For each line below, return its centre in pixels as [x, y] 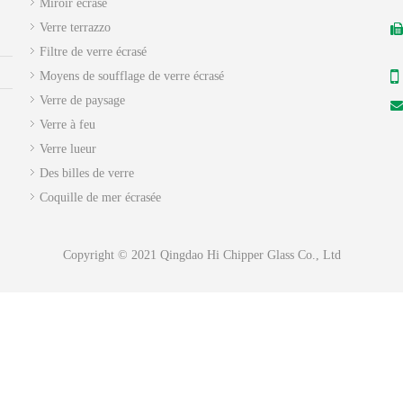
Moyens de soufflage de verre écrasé [132, 76]
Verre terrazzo [75, 28]
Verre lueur [68, 149]
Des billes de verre [87, 174]
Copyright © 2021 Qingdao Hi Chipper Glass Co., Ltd [201, 255]
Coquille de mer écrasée [100, 198]
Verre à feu [67, 125]
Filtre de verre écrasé [93, 52]
